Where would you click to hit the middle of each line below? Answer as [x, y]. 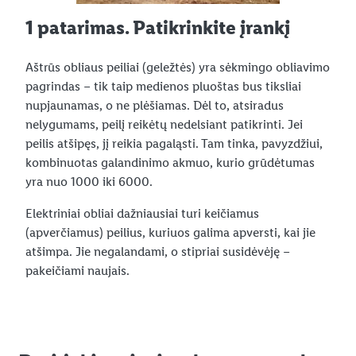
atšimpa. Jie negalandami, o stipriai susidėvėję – [158, 251]
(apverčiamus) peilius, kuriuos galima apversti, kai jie [170, 232]
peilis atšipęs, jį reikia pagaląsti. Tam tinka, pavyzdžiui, [174, 143]
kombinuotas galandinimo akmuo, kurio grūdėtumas [170, 162]
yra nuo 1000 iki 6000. [89, 181]
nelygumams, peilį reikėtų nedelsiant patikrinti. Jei [164, 124]
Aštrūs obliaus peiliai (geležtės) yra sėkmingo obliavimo [178, 67]
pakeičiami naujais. [77, 270]
